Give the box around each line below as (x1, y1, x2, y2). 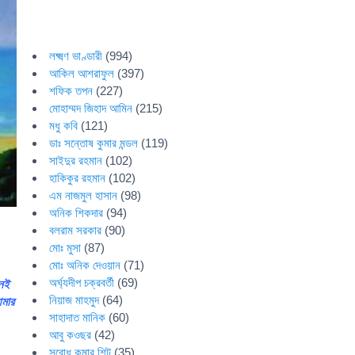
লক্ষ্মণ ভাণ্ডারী (49, 49, 103, 63)
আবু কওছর (49, 328, 92, 342)
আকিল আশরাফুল (49, 67, 115, 80)
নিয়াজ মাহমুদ (49, 293, 100, 307)
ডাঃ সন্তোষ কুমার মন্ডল (49, 136, 139, 150)
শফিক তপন (49, 84, 94, 97)
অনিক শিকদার (49, 206, 104, 219)
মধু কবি (49, 119, 78, 132)
